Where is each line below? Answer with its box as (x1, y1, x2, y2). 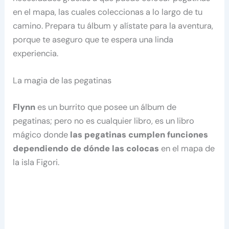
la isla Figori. (13, 156, 60, 168)
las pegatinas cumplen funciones (70, 129, 209, 140)
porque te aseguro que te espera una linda (13, 34, 174, 45)
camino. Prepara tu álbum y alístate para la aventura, (13, 20, 214, 31)
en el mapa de (159, 143, 215, 154)
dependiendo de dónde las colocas (13, 143, 159, 154)
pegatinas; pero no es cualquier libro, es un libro (13, 115, 195, 126)
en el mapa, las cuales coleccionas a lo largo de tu (13, 6, 203, 17)
